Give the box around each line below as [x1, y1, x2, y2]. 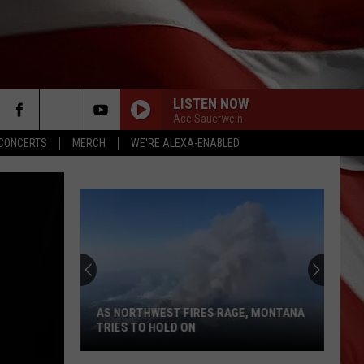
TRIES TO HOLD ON [97, 320, 196, 335]
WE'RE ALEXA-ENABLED [131, 136, 240, 149]
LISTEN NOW [173, 94, 249, 112]
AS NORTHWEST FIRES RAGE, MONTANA [97, 305, 305, 320]
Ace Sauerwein [173, 111, 243, 125]
